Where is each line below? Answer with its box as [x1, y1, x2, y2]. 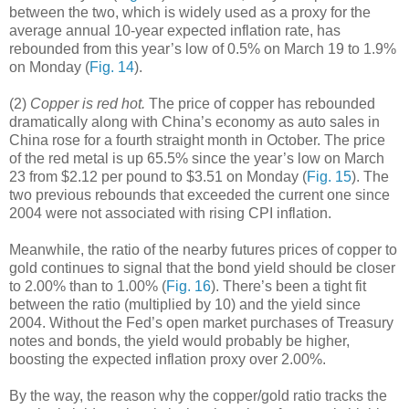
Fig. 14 [89, 58, 134, 75]
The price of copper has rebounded [145, 95, 375, 111]
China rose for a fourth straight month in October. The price [9, 131, 385, 148]
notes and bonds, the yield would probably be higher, [9, 332, 350, 349]
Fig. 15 [307, 168, 351, 184]
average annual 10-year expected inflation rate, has [9, 22, 341, 38]
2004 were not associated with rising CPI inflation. [9, 204, 331, 221]
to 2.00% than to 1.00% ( [9, 278, 166, 294]
